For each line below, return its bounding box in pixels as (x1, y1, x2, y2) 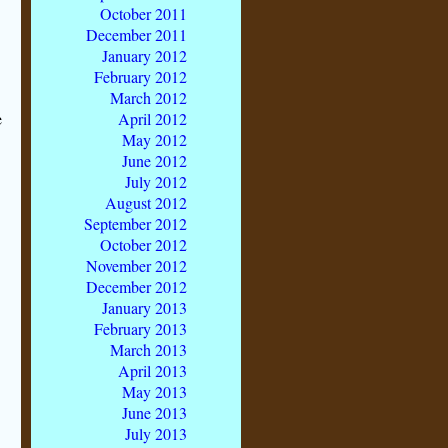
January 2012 (102, 45, 187, 67)
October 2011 (100, 3, 187, 25)
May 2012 (122, 129, 187, 151)
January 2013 (102, 297, 187, 319)
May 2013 (122, 381, 187, 403)
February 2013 (94, 318, 187, 340)
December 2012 (86, 276, 187, 298)
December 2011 (86, 24, 187, 46)
